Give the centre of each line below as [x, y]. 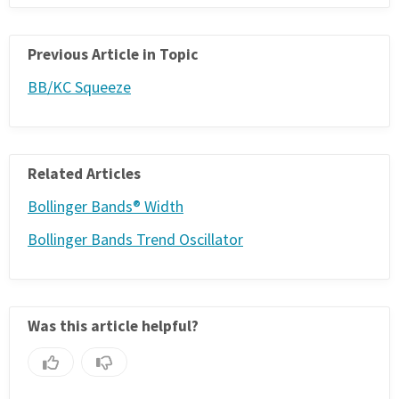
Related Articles [84, 172]
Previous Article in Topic [113, 53]
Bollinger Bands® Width [106, 206]
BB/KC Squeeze [79, 87]
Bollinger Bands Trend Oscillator [135, 239]
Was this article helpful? [113, 325]
